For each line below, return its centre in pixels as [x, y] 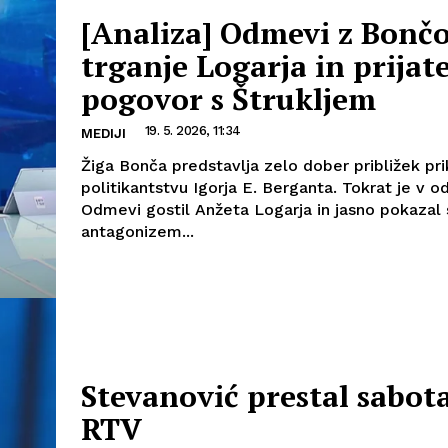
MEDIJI [103, 133]
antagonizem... [137, 231]
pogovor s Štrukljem [228, 98]
